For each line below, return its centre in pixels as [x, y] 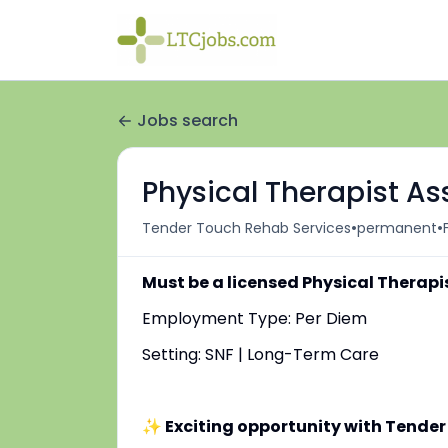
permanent [397, 227]
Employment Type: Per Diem [254, 318]
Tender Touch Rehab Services [246, 227]
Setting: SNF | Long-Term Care [260, 354]
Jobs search [187, 120]
